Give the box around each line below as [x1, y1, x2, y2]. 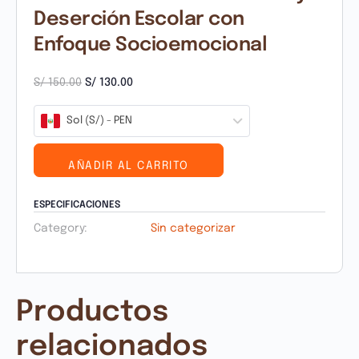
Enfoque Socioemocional [34, 35, 268, 56]
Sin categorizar [150, 223, 236, 235]
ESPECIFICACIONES [34, 200, 120, 211]
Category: [34, 223, 87, 235]
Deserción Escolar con [34, 10, 244, 30]
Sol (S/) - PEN [67, 115, 132, 127]
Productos [16, 298, 168, 328]
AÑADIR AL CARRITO [68, 160, 189, 172]
